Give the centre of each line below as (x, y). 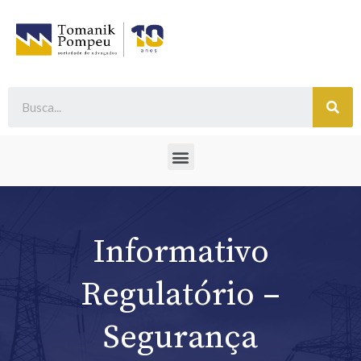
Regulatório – (180, 295)
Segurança (180, 338)
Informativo (180, 253)
